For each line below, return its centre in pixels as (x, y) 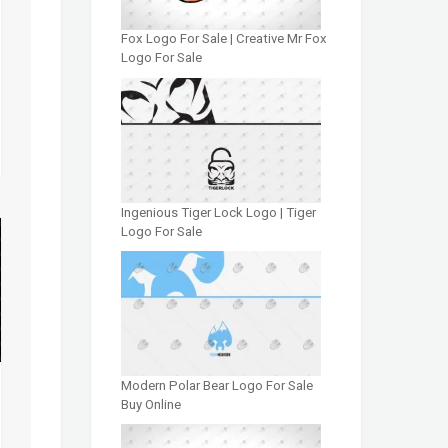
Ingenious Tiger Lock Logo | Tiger (218, 212)
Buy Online (151, 405)
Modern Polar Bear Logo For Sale (217, 386)
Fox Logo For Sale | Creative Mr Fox (224, 39)
